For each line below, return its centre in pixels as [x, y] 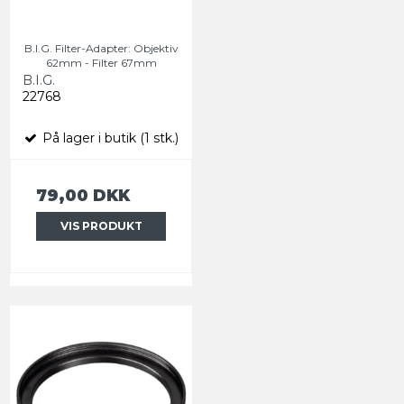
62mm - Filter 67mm [101, 63]
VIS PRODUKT [101, 226]
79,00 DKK [83, 196]
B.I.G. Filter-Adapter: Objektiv [101, 49]
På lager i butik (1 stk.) [109, 138]
